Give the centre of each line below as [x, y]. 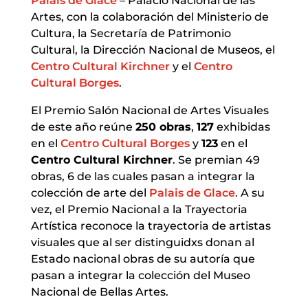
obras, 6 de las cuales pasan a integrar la [143, 176]
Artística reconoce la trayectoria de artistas [151, 225]
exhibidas [242, 126]
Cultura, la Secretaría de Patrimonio [131, 33]
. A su [250, 192]
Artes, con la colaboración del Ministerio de [150, 16]
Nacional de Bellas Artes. [99, 291]
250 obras [163, 126]
